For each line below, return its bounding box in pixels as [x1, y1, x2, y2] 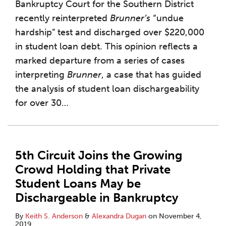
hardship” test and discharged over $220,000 [15, 27, 204, 38]
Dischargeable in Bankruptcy [15, 190, 179, 205]
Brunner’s [110, 13, 150, 24]
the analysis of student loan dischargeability [15, 83, 199, 94]
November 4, [159, 212, 202, 220]
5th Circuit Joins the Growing [15, 148, 183, 162]
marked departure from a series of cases [15, 55, 185, 66]
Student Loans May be [15, 176, 141, 191]
